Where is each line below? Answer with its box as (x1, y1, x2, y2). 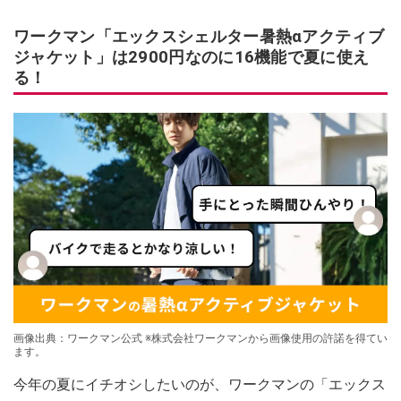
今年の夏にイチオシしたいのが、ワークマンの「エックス (13, 375, 386, 393)
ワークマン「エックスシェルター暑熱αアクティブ (13, 26, 384, 46)
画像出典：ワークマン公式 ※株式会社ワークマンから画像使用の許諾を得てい (13, 331, 388, 345)
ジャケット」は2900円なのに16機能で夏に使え (13, 47, 370, 66)
